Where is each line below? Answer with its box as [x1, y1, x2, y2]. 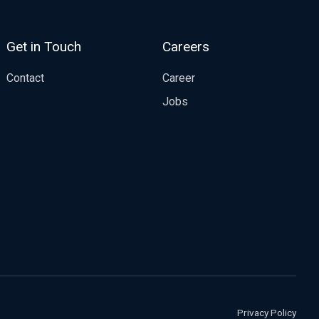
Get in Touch [6, 38, 82, 56]
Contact [6, 71, 45, 85]
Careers [162, 38, 209, 56]
